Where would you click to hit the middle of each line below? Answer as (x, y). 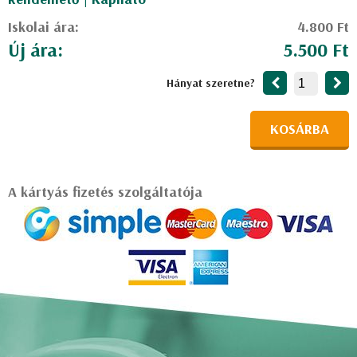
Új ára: (35, 49)
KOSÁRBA (300, 129)
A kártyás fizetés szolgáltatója (105, 192)
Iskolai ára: (43, 27)
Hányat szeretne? (211, 83)
